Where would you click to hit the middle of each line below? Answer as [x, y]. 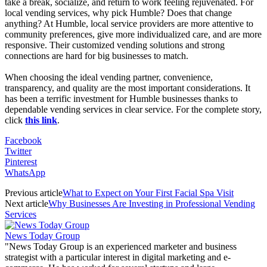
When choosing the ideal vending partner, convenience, [109, 77]
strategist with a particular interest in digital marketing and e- [118, 257]
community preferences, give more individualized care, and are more [133, 34]
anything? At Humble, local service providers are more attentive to [129, 23]
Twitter [18, 151]
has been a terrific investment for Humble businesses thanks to [121, 98]
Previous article [34, 193]
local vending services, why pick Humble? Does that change [118, 13]
